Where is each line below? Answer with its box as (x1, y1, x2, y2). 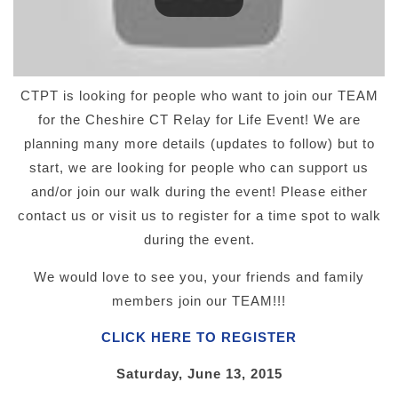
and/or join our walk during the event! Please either (30, 184, 368, 200)
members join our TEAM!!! (112, 292, 286, 308)
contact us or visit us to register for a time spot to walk (17, 208, 381, 224)
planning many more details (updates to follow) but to (23, 136, 375, 152)
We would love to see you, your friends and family (34, 268, 364, 284)
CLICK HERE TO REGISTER (101, 329, 297, 345)
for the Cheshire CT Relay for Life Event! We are (37, 112, 361, 128)
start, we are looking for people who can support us (29, 160, 369, 176)
